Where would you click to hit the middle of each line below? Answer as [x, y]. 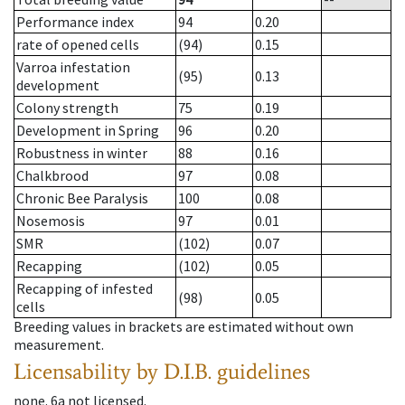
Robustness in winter [82, 153]
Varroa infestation [73, 67]
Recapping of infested [85, 289]
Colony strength [67, 108]
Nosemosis [51, 221]
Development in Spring [88, 131]
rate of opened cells [78, 45]
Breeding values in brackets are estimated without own [184, 327]
